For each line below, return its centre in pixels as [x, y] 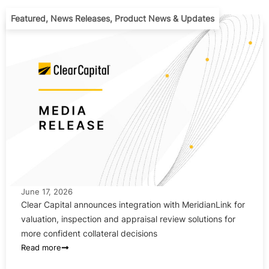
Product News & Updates [165, 19]
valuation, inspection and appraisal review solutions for [128, 219]
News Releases [80, 19]
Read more [41, 247]
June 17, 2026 [47, 191]
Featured [28, 19]
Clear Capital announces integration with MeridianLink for [133, 204]
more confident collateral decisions [89, 233]
